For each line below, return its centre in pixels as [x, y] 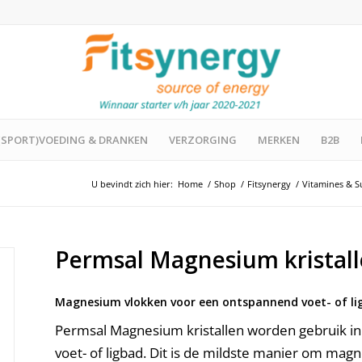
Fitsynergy [269, 184]
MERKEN [279, 140]
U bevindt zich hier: [132, 184]
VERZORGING [203, 140]
